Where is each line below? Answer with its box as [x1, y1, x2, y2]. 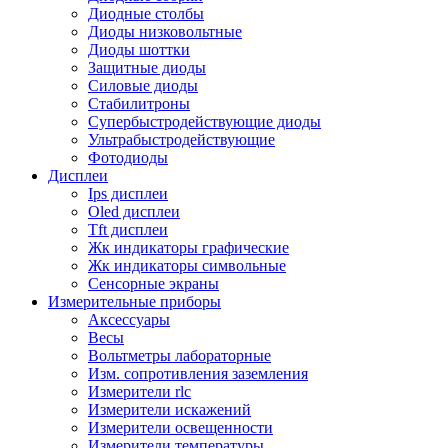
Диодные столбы [88, 5, 204, 22]
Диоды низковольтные [88, 23, 242, 40]
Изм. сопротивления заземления [88, 365, 308, 382]
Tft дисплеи [88, 221, 168, 238]
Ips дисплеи [88, 185, 168, 202]
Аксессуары [88, 311, 170, 328]
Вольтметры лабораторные [88, 347, 271, 364]
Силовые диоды [88, 77, 198, 94]
